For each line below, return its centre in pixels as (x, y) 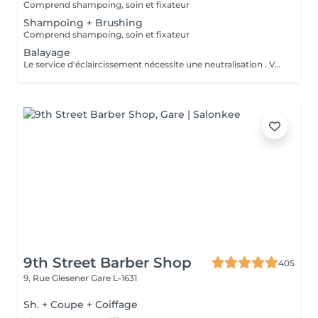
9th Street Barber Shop (108, 263)
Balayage (47, 53)
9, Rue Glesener (57, 278)
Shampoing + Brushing (83, 23)
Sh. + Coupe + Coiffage (81, 305)
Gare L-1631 (114, 278)
